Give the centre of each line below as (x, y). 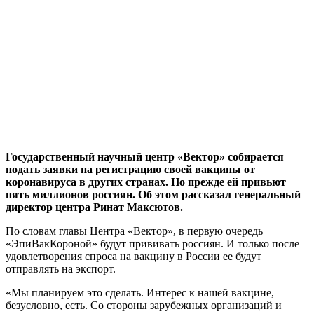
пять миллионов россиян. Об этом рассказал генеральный (153, 194)
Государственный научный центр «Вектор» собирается (145, 156)
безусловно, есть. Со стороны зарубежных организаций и (144, 305)
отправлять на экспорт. (61, 268)
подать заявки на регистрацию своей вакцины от (130, 169)
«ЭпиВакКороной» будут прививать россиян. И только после (152, 243)
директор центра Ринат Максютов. (94, 207)
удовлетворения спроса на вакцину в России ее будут (134, 256)
